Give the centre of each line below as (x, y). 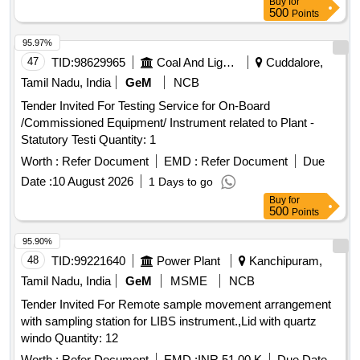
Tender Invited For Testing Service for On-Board (145, 106)
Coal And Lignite (229, 63)
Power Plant (188, 261)
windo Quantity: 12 (86, 338)
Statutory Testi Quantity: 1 (127, 140)
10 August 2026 (93, 182)
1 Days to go (181, 182)
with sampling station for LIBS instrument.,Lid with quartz (169, 321)
